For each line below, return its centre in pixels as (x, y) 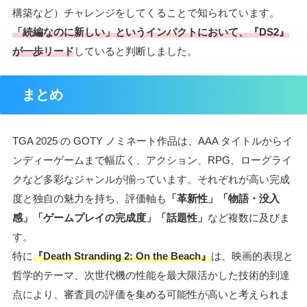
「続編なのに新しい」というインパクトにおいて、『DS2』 (151, 32)
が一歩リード (43, 51)
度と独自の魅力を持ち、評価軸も (89, 198)
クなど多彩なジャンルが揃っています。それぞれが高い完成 (151, 179)
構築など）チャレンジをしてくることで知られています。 (146, 12)
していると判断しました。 (136, 51)
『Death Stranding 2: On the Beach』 (122, 256)
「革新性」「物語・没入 (223, 198)
